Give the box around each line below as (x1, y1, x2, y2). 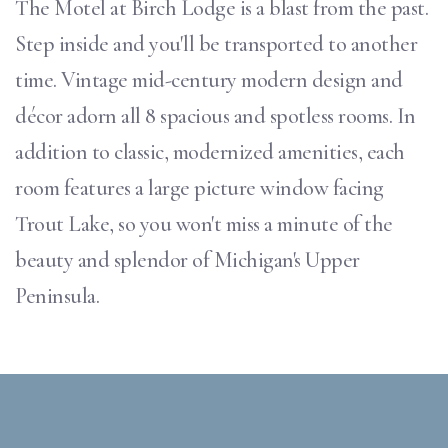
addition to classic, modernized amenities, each (15, 139, 405, 165)
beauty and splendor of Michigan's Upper (15, 247, 360, 273)
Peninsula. (15, 283, 99, 309)
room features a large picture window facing (15, 175, 384, 201)
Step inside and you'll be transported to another (15, 31, 417, 57)
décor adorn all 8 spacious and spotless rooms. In (15, 103, 416, 129)
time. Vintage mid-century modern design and (15, 67, 403, 93)
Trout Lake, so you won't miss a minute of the (15, 211, 393, 237)
